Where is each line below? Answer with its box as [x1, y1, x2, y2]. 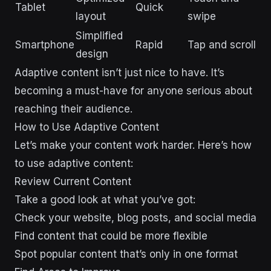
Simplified [76, 29, 123, 42]
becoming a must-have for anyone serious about [15, 84, 252, 97]
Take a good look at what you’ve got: [15, 193, 195, 206]
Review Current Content [15, 175, 131, 188]
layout [76, 10, 106, 22]
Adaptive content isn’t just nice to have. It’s [15, 66, 224, 79]
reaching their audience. [15, 102, 132, 115]
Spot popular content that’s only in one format [15, 247, 238, 260]
